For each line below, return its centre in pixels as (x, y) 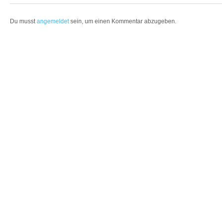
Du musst (23, 21)
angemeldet (53, 21)
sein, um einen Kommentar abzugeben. (123, 21)
